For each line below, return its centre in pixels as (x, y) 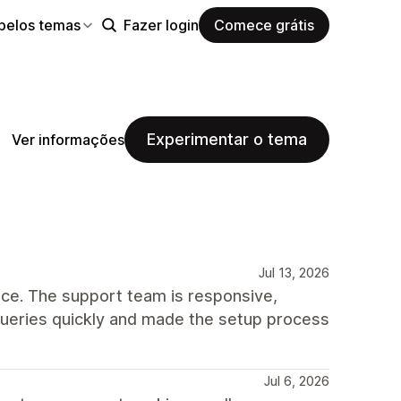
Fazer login (161, 25)
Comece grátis (264, 25)
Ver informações (68, 139)
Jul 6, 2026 (297, 381)
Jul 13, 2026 (294, 273)
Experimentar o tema (227, 139)
